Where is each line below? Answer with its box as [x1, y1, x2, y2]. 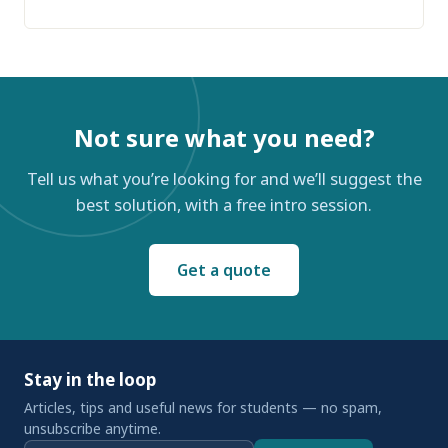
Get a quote [177, 259, 271, 281]
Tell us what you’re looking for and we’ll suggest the [26, 167, 422, 190]
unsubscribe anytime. [24, 419, 161, 438]
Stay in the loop [24, 368, 156, 391]
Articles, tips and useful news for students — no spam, [24, 398, 382, 417]
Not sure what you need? [73, 121, 375, 154]
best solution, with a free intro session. [76, 193, 372, 216]
